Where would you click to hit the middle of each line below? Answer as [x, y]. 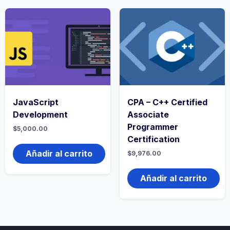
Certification [153, 139]
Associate [148, 115]
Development [40, 115]
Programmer [152, 127]
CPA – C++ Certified [167, 102]
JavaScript [36, 102]
